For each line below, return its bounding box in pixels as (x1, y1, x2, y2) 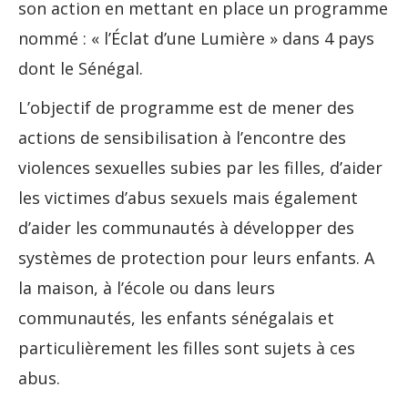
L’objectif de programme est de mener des (18, 97, 354, 119)
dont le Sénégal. (18, 57, 143, 80)
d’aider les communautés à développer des (18, 217, 354, 240)
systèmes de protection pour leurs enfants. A (18, 247, 374, 270)
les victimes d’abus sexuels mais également (18, 187, 358, 209)
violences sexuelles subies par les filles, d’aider (18, 157, 382, 179)
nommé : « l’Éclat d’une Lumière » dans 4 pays (18, 27, 374, 50)
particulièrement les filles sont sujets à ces (18, 337, 355, 360)
